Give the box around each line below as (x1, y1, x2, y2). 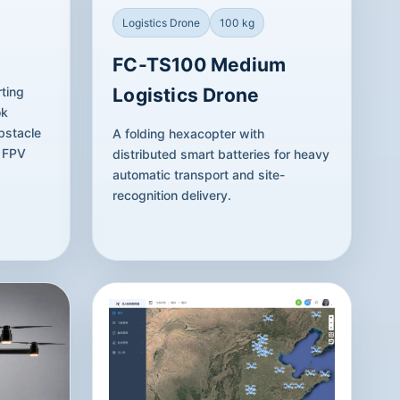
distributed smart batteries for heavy (112, 146, 330, 162)
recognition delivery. (112, 187, 232, 204)
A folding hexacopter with (112, 126, 265, 142)
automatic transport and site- (112, 167, 286, 183)
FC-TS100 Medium (112, 54, 287, 77)
